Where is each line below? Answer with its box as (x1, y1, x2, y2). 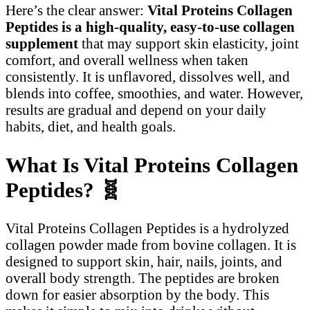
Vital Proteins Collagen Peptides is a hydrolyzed (6, 220, 289, 237)
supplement (6, 35, 78, 51)
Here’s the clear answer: (6, 1, 147, 18)
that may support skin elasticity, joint (78, 35, 299, 51)
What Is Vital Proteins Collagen (6, 152, 298, 177)
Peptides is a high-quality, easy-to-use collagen (6, 18, 295, 35)
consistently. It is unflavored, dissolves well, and (6, 68, 290, 84)
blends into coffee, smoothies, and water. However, (6, 84, 303, 101)
